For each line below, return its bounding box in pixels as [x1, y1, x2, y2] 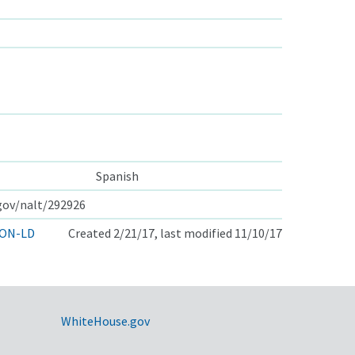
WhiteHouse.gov [60, 312, 150, 329]
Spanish [96, 167, 139, 184]
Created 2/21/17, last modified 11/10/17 [68, 224, 282, 241]
